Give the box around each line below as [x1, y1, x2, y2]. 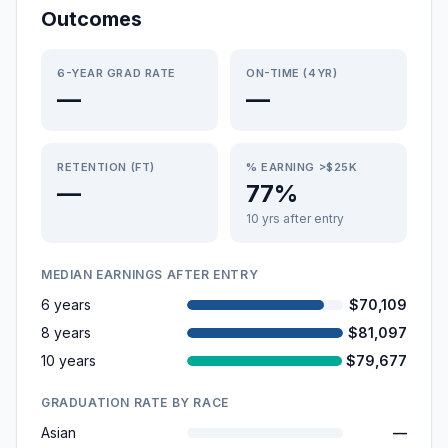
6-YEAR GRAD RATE [57, 66, 176, 80]
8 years [41, 324, 91, 341]
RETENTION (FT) [57, 160, 155, 174]
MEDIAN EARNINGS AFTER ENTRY [41, 267, 259, 282]
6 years [41, 296, 91, 313]
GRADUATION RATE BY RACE [41, 395, 229, 410]
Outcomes [41, 7, 142, 31]
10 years [41, 352, 96, 369]
